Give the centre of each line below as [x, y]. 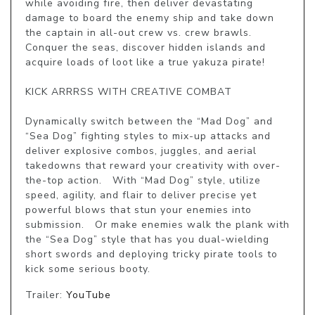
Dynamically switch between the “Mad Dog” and [149, 121]
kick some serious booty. [90, 269]
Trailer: [46, 295]
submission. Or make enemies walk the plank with [157, 224]
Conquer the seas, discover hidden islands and [146, 47]
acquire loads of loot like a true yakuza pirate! [145, 62]
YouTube [89, 295]
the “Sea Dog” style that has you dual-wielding [147, 239]
